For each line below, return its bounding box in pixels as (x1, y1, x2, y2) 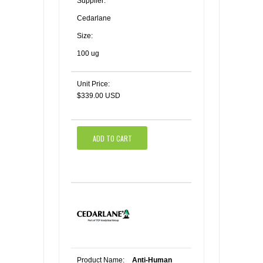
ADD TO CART (92, 133, 132, 143)
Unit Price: (77, 80, 110, 88)
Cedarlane (77, 14, 111, 22)
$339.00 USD (77, 92, 120, 100)
